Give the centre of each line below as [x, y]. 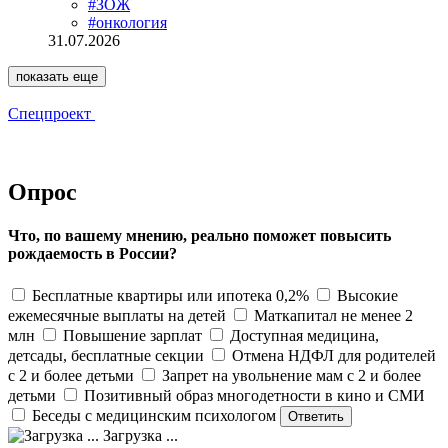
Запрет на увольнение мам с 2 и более [291, 375]
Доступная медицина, [304, 335]
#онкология [127, 23]
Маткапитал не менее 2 [333, 315]
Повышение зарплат [132, 335]
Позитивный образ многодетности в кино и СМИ [254, 395]
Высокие [367, 295]
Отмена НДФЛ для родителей [334, 355]
